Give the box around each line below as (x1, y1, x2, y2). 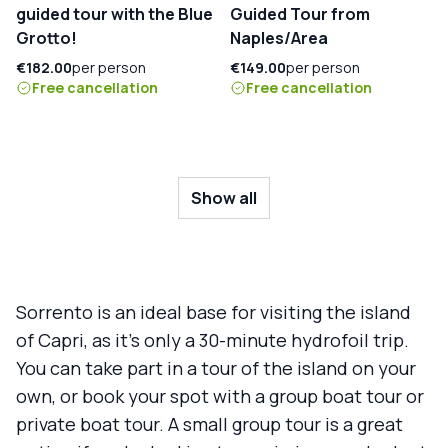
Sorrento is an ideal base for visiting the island (16, 299, 411, 324)
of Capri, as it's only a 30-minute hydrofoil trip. (16, 327, 409, 352)
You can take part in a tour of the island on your (16, 355, 416, 380)
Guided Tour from (230, 2, 370, 25)
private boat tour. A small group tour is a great (16, 411, 403, 436)
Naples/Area (230, 26, 328, 49)
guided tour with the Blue (16, 2, 213, 25)
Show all (191, 186, 257, 209)
